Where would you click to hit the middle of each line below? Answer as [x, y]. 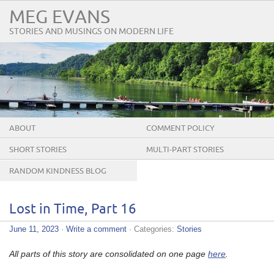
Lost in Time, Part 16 [73, 209]
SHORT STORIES [38, 150]
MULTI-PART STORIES [185, 150]
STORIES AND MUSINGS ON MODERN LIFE [91, 31]
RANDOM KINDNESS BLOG [58, 171]
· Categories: [152, 229]
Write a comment [96, 229]
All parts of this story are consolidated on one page [109, 254]
